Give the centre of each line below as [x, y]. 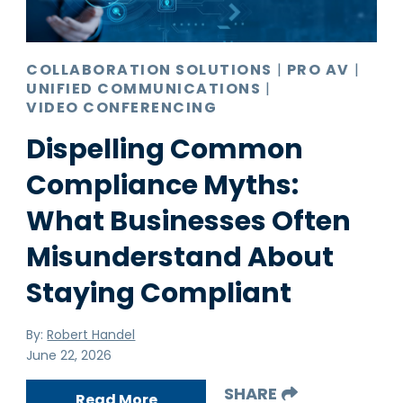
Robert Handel [91, 334]
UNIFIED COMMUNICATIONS [144, 88]
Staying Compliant [159, 293]
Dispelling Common [165, 149]
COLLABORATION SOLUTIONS [149, 69]
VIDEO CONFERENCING [122, 107]
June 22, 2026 [69, 355]
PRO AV [318, 69]
